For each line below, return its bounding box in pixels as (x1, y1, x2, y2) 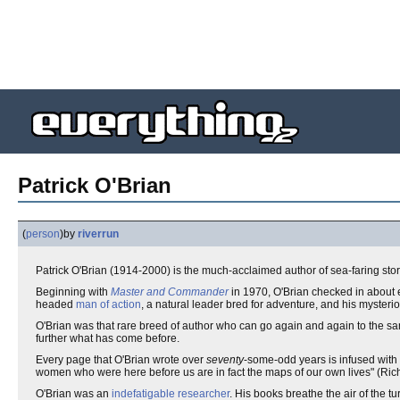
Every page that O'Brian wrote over (36, 354, 206, 366)
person (26, 228, 60, 240)
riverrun (78, 228, 119, 240)
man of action (76, 298, 141, 311)
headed (36, 298, 76, 311)
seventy (206, 354, 244, 366)
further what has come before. (36, 332, 179, 345)
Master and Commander (111, 286, 229, 298)
